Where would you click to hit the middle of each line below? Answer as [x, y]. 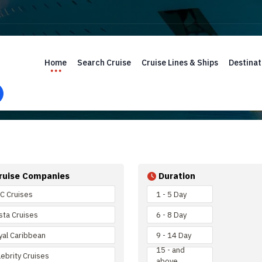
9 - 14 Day [174, 235]
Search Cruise [104, 63]
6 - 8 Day [171, 215]
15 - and [170, 250]
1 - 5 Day [171, 194]
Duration [177, 176]
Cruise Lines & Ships [180, 63]
